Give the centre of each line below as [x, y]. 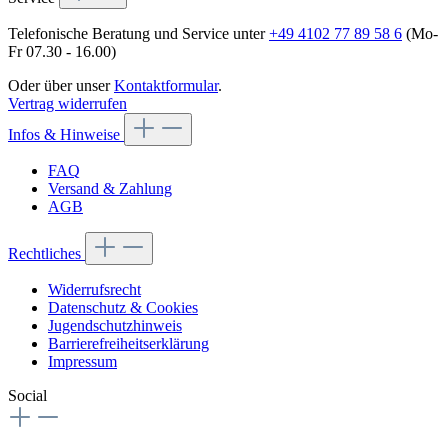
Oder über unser [61, 85]
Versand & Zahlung [110, 188]
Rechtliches [46, 253]
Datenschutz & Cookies [123, 307]
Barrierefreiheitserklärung [128, 343]
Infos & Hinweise [66, 134]
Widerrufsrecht [94, 289]
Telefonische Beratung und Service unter [138, 33]
